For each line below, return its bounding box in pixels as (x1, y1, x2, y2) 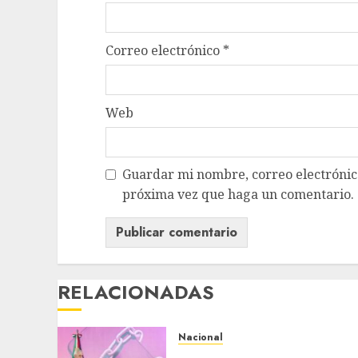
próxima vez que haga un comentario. (122, 185, 354, 203)
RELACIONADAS (58, 277, 214, 306)
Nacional (178, 329, 223, 344)
